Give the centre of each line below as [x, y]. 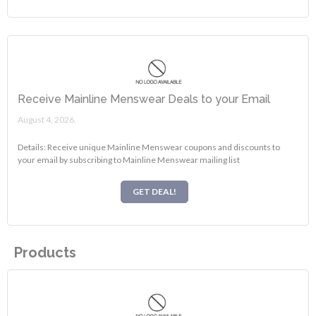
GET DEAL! [154, 192]
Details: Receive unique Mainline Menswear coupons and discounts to [149, 147]
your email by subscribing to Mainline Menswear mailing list [129, 159]
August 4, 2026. [47, 119]
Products [45, 253]
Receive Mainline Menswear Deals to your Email [144, 99]
